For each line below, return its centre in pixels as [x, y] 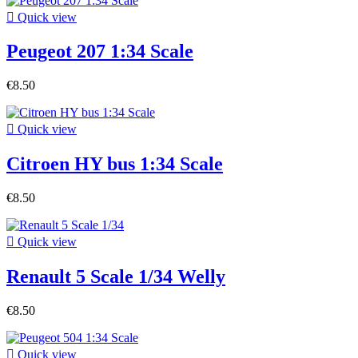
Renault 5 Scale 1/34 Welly [116, 277]
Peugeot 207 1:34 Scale [100, 52]
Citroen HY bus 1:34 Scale [115, 164]
